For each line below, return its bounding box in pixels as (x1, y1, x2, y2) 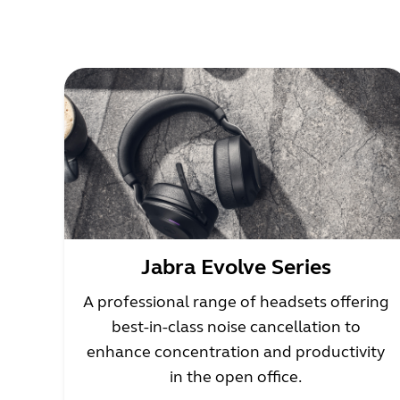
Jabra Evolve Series (140, 254, 331, 280)
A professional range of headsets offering (82, 292, 389, 312)
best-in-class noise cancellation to (111, 317, 361, 337)
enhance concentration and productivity (87, 342, 385, 362)
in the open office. (170, 367, 302, 387)
